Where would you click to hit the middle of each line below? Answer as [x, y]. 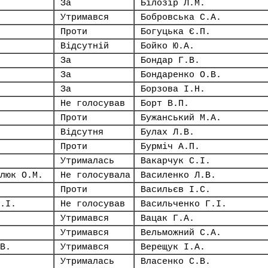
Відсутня [82, 132]
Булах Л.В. [167, 132]
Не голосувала [95, 175]
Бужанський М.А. [181, 118]
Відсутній [85, 46]
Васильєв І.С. [176, 190]
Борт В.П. [165, 103]
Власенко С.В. [176, 261]
